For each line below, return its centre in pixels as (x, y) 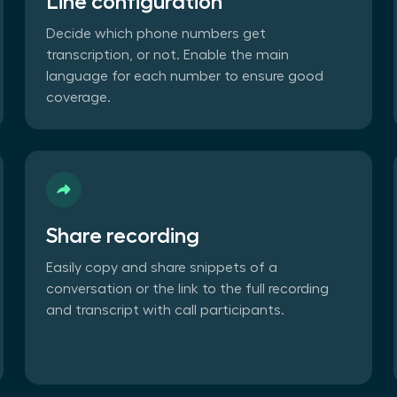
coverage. (78, 97)
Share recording (123, 235)
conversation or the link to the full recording (187, 288)
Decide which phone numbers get (156, 33)
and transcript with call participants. (165, 310)
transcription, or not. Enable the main (167, 54)
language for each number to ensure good (185, 76)
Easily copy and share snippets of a (162, 267)
